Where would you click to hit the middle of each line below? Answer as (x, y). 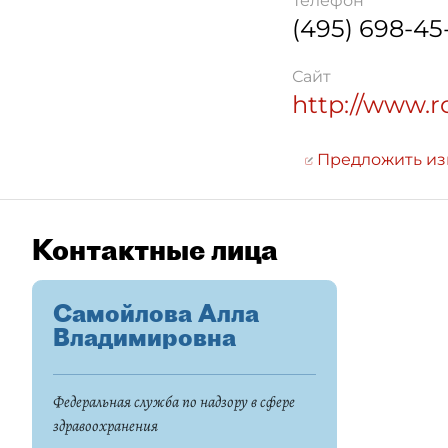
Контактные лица (155, 249)
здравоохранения (105, 426)
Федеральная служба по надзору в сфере (174, 402)
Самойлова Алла (156, 313)
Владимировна (144, 337)
